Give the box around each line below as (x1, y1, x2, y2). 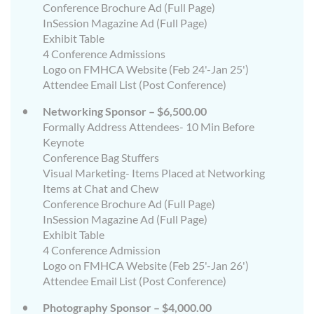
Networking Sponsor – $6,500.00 (43, 104, 207, 118)
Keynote (43, 135, 84, 149)
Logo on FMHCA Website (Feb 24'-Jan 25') (43, 62, 249, 76)
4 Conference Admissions (43, 47, 165, 61)
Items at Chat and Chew (43, 182, 158, 196)
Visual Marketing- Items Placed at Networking (43, 166, 265, 180)
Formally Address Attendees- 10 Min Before (43, 120, 254, 134)
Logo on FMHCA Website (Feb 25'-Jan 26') (43, 259, 249, 273)
